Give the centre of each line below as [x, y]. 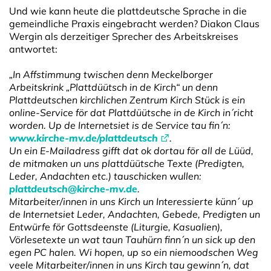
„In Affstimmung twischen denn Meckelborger [111, 74]
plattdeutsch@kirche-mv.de [73, 188]
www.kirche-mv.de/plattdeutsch [83, 138]
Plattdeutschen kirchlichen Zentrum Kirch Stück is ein [127, 100]
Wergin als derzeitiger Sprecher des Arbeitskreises [124, 36]
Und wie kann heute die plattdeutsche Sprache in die [128, 11]
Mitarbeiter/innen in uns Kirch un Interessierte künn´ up [131, 201]
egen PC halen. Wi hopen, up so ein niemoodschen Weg [134, 252]
